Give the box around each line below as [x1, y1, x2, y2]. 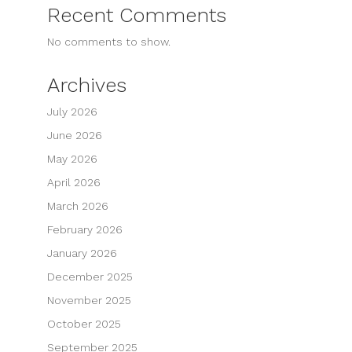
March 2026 [46, 199, 108, 212]
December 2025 [46, 269, 133, 283]
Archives [46, 72, 126, 97]
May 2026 [46, 152, 97, 165]
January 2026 [46, 246, 117, 259]
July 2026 [46, 104, 97, 118]
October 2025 [46, 317, 121, 330]
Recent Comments [46, 2, 226, 27]
